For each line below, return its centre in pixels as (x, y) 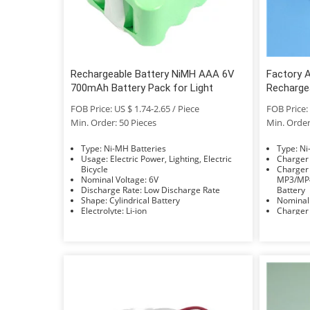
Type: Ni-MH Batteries (135, 148)
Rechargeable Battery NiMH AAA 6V (153, 74)
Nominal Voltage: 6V (154, 179)
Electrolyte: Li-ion (136, 210)
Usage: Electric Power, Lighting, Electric (95, 158)
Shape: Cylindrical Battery (145, 200)
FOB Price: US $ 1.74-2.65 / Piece (135, 108)
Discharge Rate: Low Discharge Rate (182, 190)
